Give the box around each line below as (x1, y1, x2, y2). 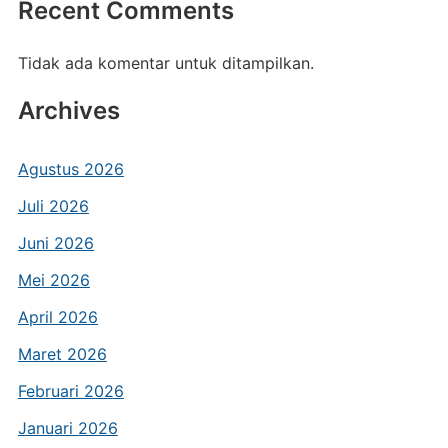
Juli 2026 (17, 196, 89, 217)
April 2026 (17, 307, 98, 328)
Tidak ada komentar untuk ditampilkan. (17, 53, 314, 74)
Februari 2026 (17, 381, 124, 402)
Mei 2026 (17, 270, 90, 291)
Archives (17, 96, 120, 126)
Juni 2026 (17, 233, 94, 254)
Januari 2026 (17, 418, 118, 439)
